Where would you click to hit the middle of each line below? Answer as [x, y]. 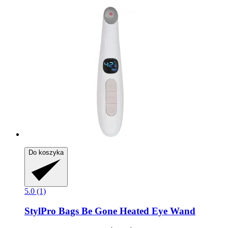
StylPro [40, 211]
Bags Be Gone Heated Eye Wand [126, 211]
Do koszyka [46, 153]
